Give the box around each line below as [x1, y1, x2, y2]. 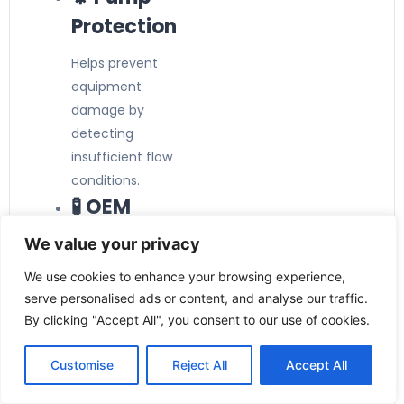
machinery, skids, [71, 311, 179, 329]
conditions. [71, 171, 140, 189]
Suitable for [71, 264, 143, 282]
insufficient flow [71, 148, 172, 166]
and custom [71, 335, 149, 353]
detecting [71, 124, 133, 142]
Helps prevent [71, 54, 158, 72]
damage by [71, 101, 144, 119]
